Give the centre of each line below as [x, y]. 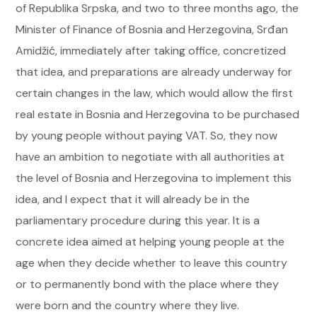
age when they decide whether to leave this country [152, 263]
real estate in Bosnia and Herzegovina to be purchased [158, 114]
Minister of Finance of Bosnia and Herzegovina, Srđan [152, 29]
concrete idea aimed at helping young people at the [150, 242]
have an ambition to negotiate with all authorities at [150, 157]
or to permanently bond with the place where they [148, 284]
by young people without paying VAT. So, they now [147, 136]
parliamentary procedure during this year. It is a [138, 220]
